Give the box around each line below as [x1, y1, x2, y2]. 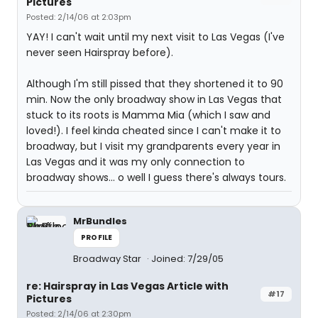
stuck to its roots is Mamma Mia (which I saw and [26, 108, 270, 123]
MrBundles [73, 214, 127, 229]
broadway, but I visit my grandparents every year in [26, 139, 280, 154]
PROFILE [81, 232, 113, 243]
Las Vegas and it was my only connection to [26, 155, 245, 170]
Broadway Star [73, 252, 143, 266]
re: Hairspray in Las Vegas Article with [26, 279, 229, 294]
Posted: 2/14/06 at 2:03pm [26, 11, 131, 23]
